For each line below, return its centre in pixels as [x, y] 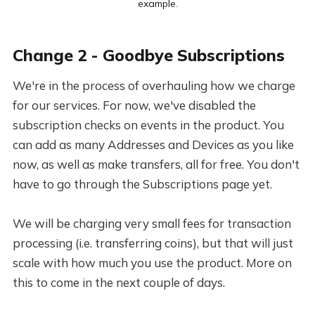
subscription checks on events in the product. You [148, 125]
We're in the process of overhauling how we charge [154, 86]
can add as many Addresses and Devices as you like [153, 145]
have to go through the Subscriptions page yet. [142, 184]
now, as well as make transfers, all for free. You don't [156, 165]
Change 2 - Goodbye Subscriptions [148, 56]
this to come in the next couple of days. [118, 283]
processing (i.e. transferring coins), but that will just [153, 243]
